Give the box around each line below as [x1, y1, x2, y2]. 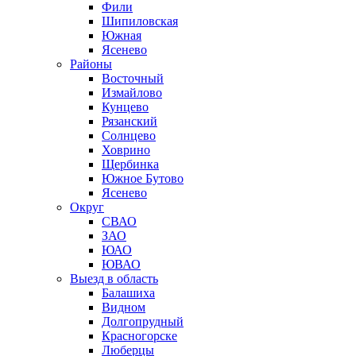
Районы [70, 57, 112, 71]
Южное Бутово [102, 172, 184, 185]
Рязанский [102, 114, 157, 128]
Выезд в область [70, 272, 158, 285]
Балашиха [102, 286, 155, 300]
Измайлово [102, 86, 162, 99]
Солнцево [102, 129, 156, 142]
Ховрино [102, 143, 150, 157]
